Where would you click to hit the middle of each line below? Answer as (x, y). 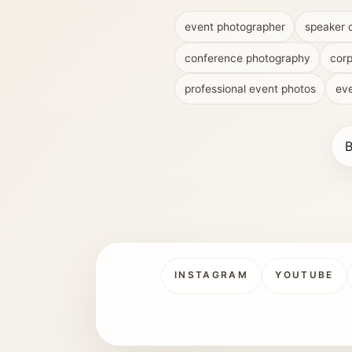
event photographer (235, 27)
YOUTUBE (304, 275)
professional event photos (250, 89)
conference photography (247, 58)
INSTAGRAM (211, 275)
